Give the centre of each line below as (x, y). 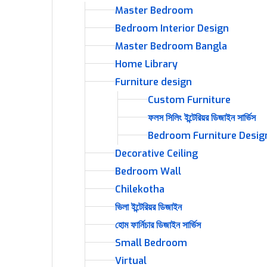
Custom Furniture (189, 100)
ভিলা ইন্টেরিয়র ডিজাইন (148, 207)
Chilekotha (140, 189)
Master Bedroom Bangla (171, 46)
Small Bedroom (151, 243)
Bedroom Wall (148, 171)
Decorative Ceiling (156, 153)
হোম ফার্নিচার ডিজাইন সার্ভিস (158, 225)
